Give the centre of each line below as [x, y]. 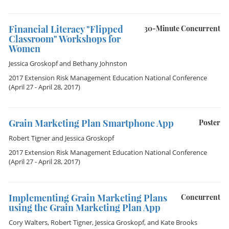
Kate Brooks [179, 222]
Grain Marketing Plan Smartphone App [91, 123]
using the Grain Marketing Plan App [85, 208]
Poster [210, 122]
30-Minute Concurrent [182, 28]
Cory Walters [28, 222]
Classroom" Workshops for [65, 39]
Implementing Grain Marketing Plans [88, 198]
